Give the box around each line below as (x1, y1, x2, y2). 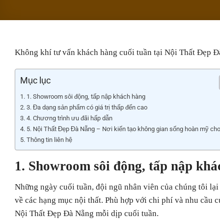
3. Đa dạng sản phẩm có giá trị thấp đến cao (26, 103, 147, 111)
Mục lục (20, 75, 51, 85)
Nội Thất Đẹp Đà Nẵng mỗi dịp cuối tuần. (15, 209, 159, 219)
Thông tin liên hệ (26, 136, 72, 143)
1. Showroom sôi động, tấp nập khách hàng (26, 92, 145, 100)
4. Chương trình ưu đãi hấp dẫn (26, 114, 112, 122)
